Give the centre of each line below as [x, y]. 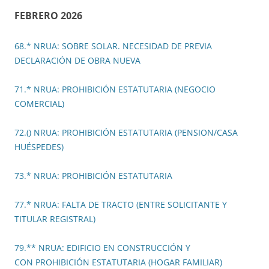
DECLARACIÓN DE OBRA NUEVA [77, 61]
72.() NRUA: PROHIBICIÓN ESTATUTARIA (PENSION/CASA [126, 133]
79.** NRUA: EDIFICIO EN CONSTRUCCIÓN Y [102, 248]
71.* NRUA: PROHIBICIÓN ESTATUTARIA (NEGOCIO [115, 89]
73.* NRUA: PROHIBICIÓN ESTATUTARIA [95, 176]
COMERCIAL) [39, 104]
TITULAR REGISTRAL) [55, 219]
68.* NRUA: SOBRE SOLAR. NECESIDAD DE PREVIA [113, 46]
